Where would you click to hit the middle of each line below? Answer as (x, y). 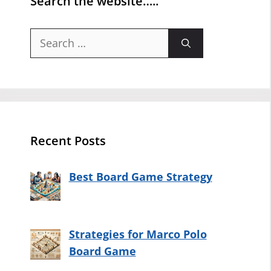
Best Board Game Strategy (140, 176)
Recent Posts (68, 140)
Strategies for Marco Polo (138, 234)
